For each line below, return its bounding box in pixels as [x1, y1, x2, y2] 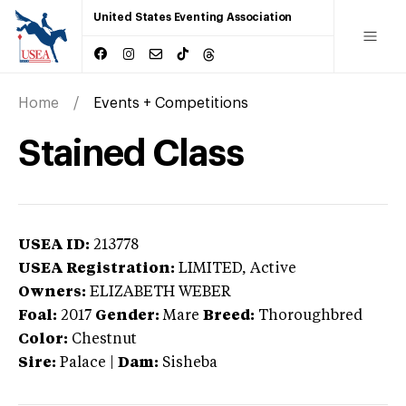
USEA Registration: [18, 261, 175, 276]
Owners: [18, 285, 86, 300]
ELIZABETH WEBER [90, 285, 231, 300]
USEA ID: [18, 237, 90, 253]
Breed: [203, 308, 255, 324]
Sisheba [162, 355, 217, 371]
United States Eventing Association [93, 12, 293, 23]
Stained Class [18, 135, 244, 172]
